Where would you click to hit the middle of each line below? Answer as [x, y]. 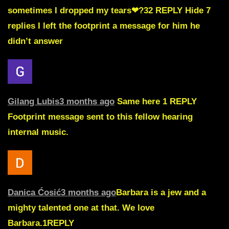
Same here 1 [141, 101]
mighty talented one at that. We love [81, 208]
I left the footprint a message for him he [119, 26]
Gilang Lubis [33, 101]
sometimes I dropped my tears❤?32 [82, 10]
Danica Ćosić [34, 192]
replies [21, 26]
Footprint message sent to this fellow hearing [100, 117]
